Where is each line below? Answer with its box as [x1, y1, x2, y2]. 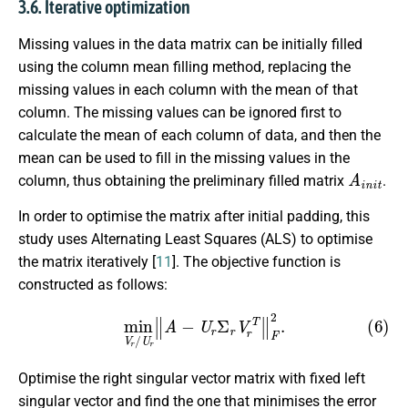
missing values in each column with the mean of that [18, 80, 358, 98]
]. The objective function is [172, 253, 341, 271]
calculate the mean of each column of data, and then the [18, 126, 381, 144]
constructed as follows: [18, 276, 168, 294]
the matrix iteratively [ [18, 253, 156, 271]
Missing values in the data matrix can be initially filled [18, 35, 362, 53]
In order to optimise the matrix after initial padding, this [18, 208, 370, 226]
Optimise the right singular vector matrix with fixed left [18, 369, 365, 387]
